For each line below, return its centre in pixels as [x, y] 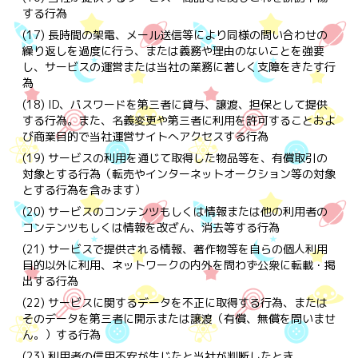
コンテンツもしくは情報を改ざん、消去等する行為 [151, 227]
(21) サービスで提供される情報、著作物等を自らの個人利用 [175, 249]
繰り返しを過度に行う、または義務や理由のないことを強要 [173, 50]
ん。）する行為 [61, 334]
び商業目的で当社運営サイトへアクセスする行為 [145, 136]
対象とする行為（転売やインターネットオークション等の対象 [179, 173]
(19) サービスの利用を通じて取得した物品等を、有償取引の [175, 157]
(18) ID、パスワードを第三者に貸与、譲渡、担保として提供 [175, 104]
